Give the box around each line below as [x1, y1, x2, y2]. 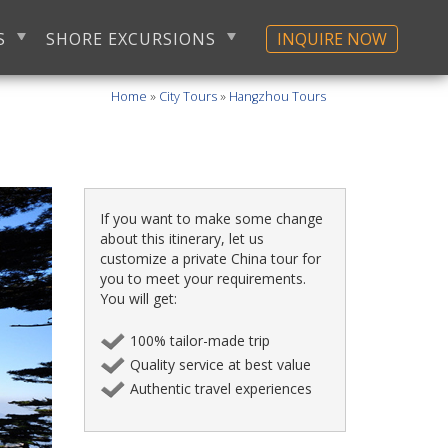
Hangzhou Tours [229, 88, 326, 105]
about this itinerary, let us [99, 229, 264, 248]
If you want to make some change [99, 209, 323, 228]
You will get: [99, 289, 177, 308]
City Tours [159, 88, 217, 105]
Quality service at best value [129, 355, 311, 374]
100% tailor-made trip [129, 331, 270, 350]
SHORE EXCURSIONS [46, 28, 216, 50]
